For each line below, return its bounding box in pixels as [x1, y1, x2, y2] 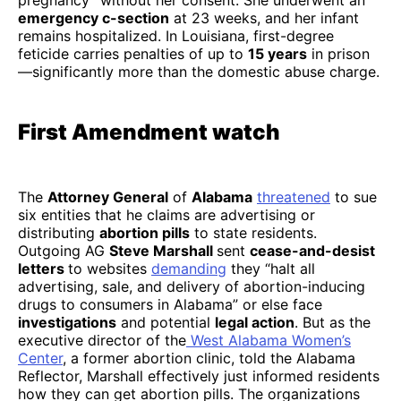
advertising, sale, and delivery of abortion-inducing [18, 277, 365, 296]
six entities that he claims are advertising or [18, 206, 315, 225]
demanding [151, 260, 226, 278]
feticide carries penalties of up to [18, 45, 248, 64]
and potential [116, 313, 215, 332]
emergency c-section [18, 9, 169, 28]
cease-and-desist [250, 242, 375, 260]
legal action [215, 313, 294, 332]
